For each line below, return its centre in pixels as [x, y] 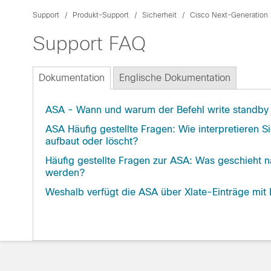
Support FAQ [89, 44]
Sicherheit [159, 15]
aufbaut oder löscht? [92, 141]
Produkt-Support [101, 15]
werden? [65, 173]
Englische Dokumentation [175, 78]
